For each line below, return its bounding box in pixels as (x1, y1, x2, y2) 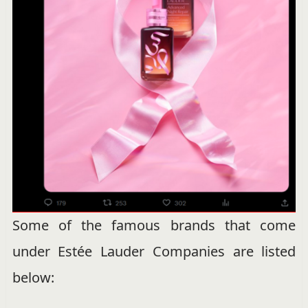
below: (12, 268, 54, 287)
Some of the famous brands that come (12, 216, 296, 235)
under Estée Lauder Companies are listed (12, 242, 296, 261)
